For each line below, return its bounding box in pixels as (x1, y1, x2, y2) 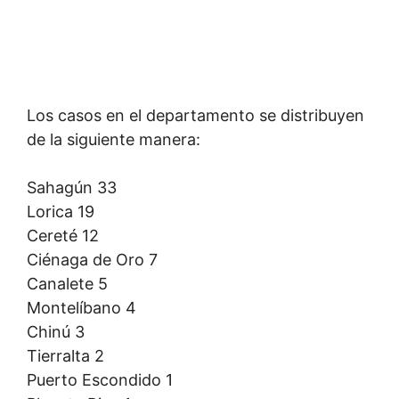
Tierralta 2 (27, 346, 104, 365)
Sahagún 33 (27, 178, 117, 197)
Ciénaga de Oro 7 (27, 250, 158, 269)
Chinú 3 (27, 322, 85, 341)
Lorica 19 (27, 202, 94, 221)
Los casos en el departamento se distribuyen (27, 106, 364, 125)
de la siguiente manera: (27, 130, 200, 149)
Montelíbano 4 (27, 298, 136, 317)
